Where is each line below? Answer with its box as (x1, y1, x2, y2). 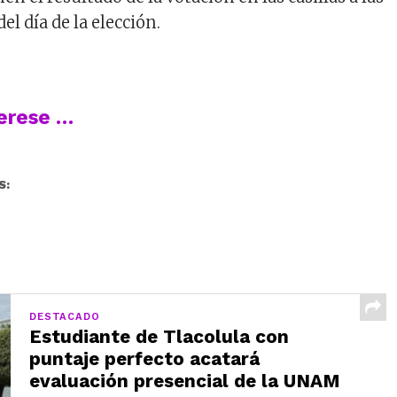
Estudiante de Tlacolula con (29, 326, 290, 347)
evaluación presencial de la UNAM (29, 370, 341, 392)
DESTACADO (29, 311, 100, 323)
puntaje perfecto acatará (29, 348, 261, 370)
